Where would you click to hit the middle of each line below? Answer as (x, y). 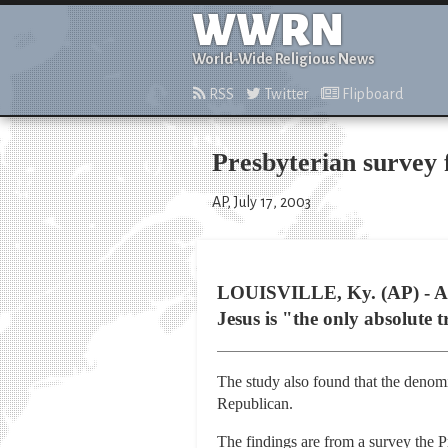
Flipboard (371, 94)
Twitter (285, 94)
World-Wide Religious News (283, 59)
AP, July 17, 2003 (261, 202)
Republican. (255, 404)
